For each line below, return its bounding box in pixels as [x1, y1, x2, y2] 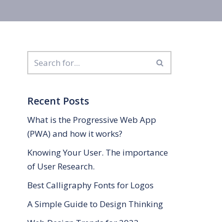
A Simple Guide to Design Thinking [27, 198, 163, 210]
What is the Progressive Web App [27, 114, 156, 126]
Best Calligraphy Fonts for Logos [27, 179, 154, 191]
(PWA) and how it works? [27, 128, 122, 140]
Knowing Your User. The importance [27, 147, 168, 159]
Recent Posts [27, 94, 89, 108]
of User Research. [27, 161, 95, 172]
